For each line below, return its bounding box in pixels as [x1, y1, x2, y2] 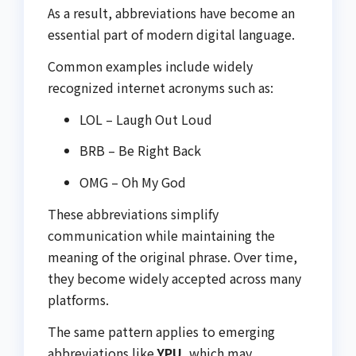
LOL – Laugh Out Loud [79, 109, 212, 129]
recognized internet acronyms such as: [48, 77, 273, 97]
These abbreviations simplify [48, 203, 219, 223]
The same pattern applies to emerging [48, 321, 275, 341]
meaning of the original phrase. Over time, [48, 246, 297, 266]
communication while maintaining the [48, 225, 275, 245]
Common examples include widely [48, 56, 253, 75]
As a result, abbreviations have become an [48, 2, 295, 22]
